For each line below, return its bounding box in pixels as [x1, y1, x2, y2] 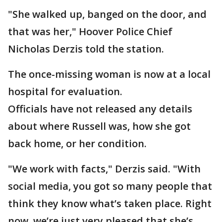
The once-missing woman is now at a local [8, 67, 211, 81]
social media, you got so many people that [8, 179, 212, 193]
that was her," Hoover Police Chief [8, 25, 172, 38]
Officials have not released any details [8, 102, 192, 115]
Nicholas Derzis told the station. [8, 42, 164, 55]
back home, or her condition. [8, 137, 147, 150]
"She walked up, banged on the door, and [8, 7, 207, 21]
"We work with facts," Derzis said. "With [8, 162, 201, 175]
